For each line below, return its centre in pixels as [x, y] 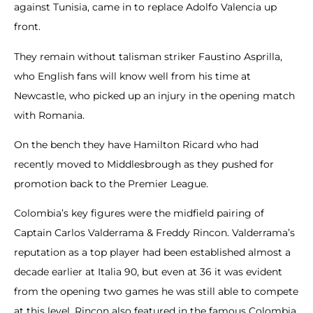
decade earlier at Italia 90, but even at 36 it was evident [148, 272]
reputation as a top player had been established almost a [152, 253]
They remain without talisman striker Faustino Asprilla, [148, 56]
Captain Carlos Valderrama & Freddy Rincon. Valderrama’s [154, 233]
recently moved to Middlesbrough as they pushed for [144, 164]
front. [30, 27]
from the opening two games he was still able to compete [156, 292]
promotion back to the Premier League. [111, 183]
